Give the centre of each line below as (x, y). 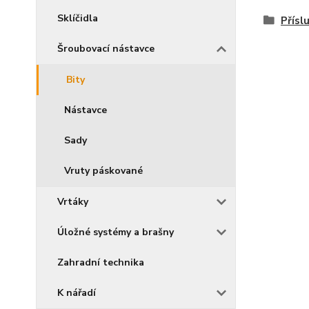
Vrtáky (73, 202)
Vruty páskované (103, 171)
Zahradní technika (101, 262)
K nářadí (77, 293)
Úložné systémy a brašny (116, 232)
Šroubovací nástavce (106, 49)
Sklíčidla (78, 18)
